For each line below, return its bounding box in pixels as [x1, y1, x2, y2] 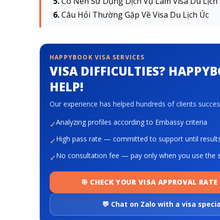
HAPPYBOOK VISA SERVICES [50, 53, 145, 61]
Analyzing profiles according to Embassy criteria [56, 117, 207, 127]
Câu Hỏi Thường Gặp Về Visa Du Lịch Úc [61, 9, 211, 20]
